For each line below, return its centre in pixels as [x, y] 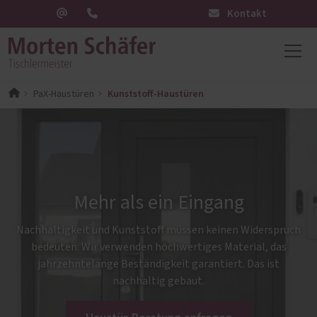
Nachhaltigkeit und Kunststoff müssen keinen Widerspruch [158, 230]
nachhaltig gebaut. [158, 281]
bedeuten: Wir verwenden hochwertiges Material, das [158, 247]
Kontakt [246, 14]
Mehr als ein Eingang [158, 203]
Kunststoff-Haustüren [155, 94]
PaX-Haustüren [63, 94]
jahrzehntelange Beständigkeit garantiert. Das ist [158, 264]
